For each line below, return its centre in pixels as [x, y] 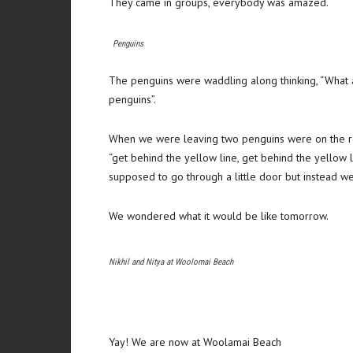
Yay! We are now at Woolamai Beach [195, 342]
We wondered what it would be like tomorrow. [219, 216]
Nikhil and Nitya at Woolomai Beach [171, 262]
